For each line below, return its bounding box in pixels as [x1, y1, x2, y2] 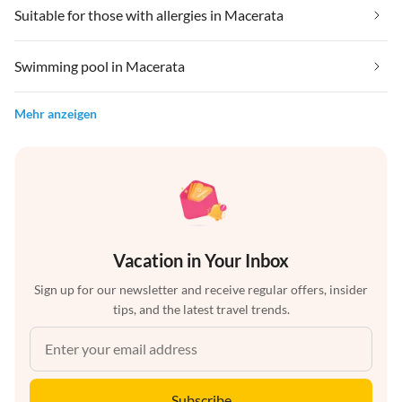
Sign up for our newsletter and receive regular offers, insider [34, 282, 368, 298]
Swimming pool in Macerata [14, 57, 185, 75]
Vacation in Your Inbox [113, 249, 289, 272]
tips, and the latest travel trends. [112, 301, 290, 318]
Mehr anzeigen [14, 106, 97, 122]
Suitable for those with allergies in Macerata [14, 6, 284, 24]
